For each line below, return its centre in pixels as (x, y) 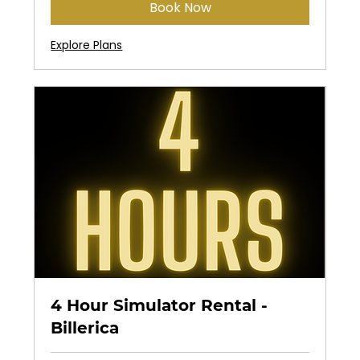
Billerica (85, 328)
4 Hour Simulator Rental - (160, 306)
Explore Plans (87, 45)
